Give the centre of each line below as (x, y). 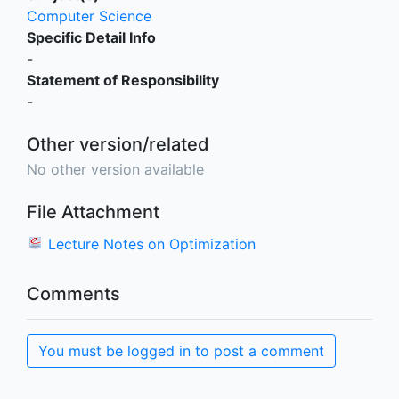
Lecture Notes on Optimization (152, 244)
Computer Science (89, 16)
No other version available (115, 169)
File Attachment (93, 212)
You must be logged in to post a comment (181, 350)
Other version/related (118, 144)
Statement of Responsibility (123, 80)
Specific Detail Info (91, 37)
